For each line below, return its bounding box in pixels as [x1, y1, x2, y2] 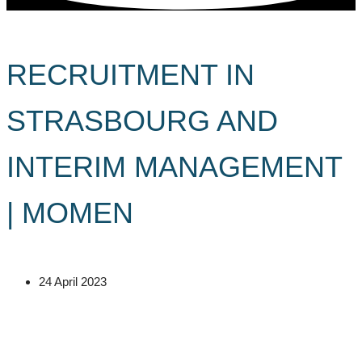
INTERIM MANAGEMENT [6, 150, 342, 184]
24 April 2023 [39, 274, 107, 288]
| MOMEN [6, 196, 133, 230]
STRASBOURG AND [6, 104, 278, 138]
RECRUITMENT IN [6, 58, 255, 92]
